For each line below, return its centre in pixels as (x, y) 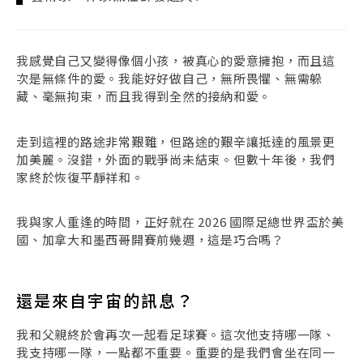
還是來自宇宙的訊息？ (108, 301)
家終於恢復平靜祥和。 (80, 177)
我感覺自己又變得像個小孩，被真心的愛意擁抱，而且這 (176, 60)
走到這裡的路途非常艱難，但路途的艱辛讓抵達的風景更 (176, 141)
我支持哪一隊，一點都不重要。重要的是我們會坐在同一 (176, 352)
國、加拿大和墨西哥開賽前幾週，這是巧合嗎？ (150, 240)
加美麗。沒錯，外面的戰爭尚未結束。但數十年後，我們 (176, 159)
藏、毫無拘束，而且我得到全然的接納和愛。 (144, 96)
